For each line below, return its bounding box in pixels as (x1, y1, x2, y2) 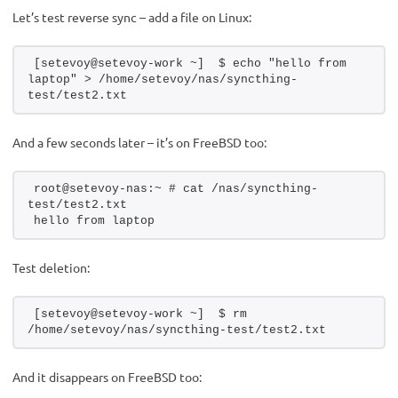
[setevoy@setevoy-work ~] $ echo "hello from (34, 57, 346, 71)
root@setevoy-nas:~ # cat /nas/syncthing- (34, 182, 318, 196)
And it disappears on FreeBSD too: (12, 369, 202, 386)
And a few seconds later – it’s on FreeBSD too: (12, 134, 267, 151)
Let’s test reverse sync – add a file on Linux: (12, 9, 251, 26)
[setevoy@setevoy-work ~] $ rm (34, 307, 247, 322)
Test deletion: (12, 259, 90, 276)
